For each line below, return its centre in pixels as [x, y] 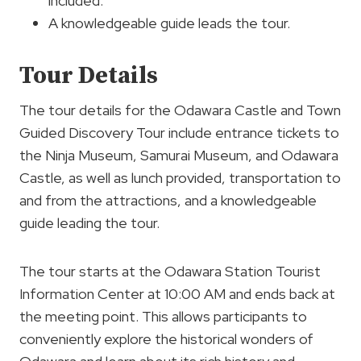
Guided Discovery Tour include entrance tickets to [179, 133]
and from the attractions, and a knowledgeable [168, 201]
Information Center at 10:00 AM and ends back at [177, 294]
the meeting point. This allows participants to [163, 317]
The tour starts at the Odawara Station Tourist [170, 272]
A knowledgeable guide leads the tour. [169, 23]
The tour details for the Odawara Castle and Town [180, 110]
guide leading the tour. [89, 223]
